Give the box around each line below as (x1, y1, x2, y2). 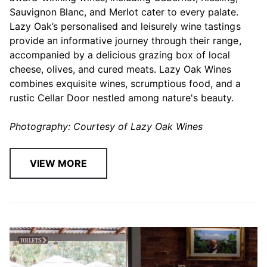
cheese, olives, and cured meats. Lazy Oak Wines (10, 63, 232, 76)
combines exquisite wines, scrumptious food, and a (10, 77, 241, 90)
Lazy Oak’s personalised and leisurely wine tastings (10, 20, 241, 33)
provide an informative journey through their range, (10, 35, 241, 47)
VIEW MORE (30, 157, 88, 170)
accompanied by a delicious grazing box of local (10, 49, 231, 61)
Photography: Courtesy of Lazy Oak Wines (10, 120, 203, 133)
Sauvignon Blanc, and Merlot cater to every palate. (10, 6, 239, 18)
